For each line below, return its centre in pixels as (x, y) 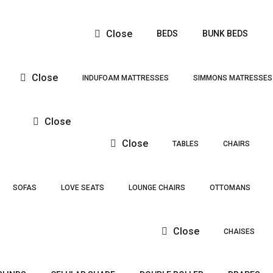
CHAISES (239, 232)
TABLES (186, 144)
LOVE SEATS (83, 188)
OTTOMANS (230, 188)
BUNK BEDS (225, 34)
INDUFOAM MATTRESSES (126, 78)
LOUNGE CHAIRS (157, 188)
